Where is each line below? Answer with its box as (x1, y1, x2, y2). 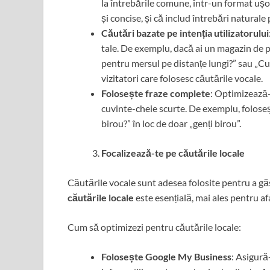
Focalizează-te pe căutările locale (101, 147, 245, 159)
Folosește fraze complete (101, 87, 210, 99)
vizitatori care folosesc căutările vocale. (101, 72, 263, 84)
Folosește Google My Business (101, 251, 231, 263)
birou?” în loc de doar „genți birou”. (101, 118, 241, 130)
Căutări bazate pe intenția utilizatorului (101, 27, 269, 39)
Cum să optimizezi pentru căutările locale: (67, 221, 241, 233)
